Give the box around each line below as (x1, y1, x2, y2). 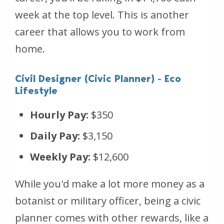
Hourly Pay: (30, 107, 88, 121)
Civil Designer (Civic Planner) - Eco (15, 72, 181, 84)
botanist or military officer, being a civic (15, 193, 200, 207)
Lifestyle (15, 84, 57, 96)
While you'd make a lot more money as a (15, 176, 204, 190)
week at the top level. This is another (15, 7, 189, 21)
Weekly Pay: (30, 149, 90, 163)
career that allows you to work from (15, 24, 185, 38)
